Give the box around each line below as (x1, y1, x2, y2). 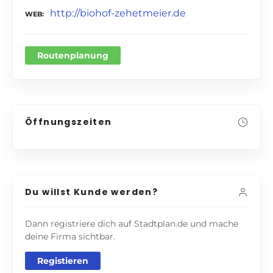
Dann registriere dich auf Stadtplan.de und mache (25, 218, 238, 229)
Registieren (37, 255, 88, 266)
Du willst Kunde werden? (25, 185, 158, 198)
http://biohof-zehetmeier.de (50, 7, 186, 19)
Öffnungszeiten (25, 115, 112, 128)
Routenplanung (37, 49, 108, 61)
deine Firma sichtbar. (25, 230, 115, 242)
